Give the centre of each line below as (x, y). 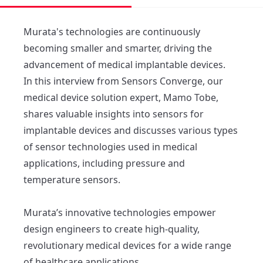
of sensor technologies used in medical (110, 146)
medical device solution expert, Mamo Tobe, (121, 97)
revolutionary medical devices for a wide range (127, 245)
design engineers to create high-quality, (112, 229)
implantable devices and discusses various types (131, 130)
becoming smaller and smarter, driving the (118, 48)
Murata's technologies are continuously (112, 31)
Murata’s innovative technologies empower (120, 212)
